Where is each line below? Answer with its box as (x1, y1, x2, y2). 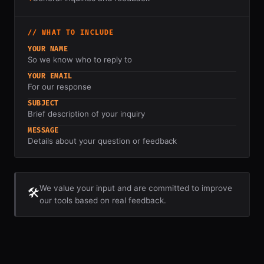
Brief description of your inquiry (28, 109, 145, 118)
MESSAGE (28, 126, 60, 135)
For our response (28, 82, 91, 91)
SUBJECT (28, 99, 60, 108)
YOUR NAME (28, 45, 68, 54)
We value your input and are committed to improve (39, 183, 232, 193)
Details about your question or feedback (28, 136, 177, 146)
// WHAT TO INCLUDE (28, 29, 114, 37)
